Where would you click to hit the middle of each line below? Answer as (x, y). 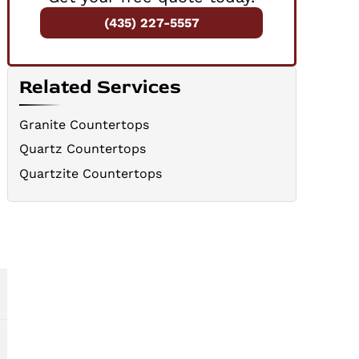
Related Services (101, 87)
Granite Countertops (85, 124)
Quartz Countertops (83, 149)
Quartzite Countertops (91, 173)
